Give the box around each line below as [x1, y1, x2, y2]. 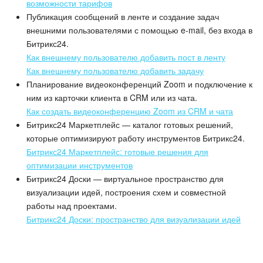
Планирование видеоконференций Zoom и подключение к [26, 78, 252, 90]
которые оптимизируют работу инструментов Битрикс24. [26, 132, 245, 144]
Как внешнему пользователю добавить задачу [26, 65, 204, 77]
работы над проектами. [26, 200, 117, 212]
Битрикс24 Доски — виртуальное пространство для [26, 173, 224, 185]
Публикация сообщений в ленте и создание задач [26, 11, 219, 23]
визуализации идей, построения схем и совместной [26, 186, 226, 198]
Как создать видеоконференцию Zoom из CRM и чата [26, 105, 233, 117]
